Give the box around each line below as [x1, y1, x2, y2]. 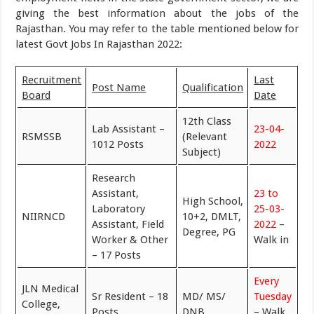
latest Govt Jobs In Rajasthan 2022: [15, 37, 183, 50]
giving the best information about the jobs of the [15, 6, 299, 20]
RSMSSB [22, 130, 62, 143]
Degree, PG [182, 225, 236, 238]
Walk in [254, 233, 289, 246]
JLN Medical [22, 282, 79, 295]
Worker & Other [92, 233, 169, 246]
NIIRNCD [22, 210, 66, 223]
